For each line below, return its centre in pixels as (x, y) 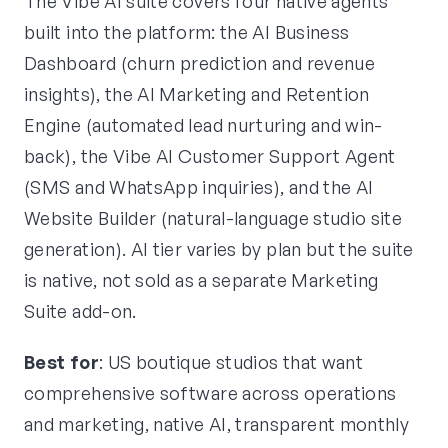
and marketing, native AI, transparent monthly (217, 424)
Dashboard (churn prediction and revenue (200, 63)
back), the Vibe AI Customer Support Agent (210, 156)
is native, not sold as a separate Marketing (201, 280)
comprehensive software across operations (210, 393)
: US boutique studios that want (231, 362)
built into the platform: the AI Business (187, 32)
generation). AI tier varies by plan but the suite (219, 249)
